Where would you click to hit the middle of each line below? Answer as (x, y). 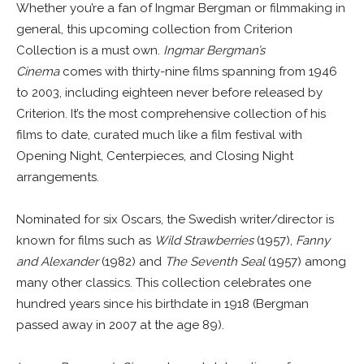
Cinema (38, 72)
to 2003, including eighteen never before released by (169, 93)
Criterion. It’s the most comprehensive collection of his (171, 114)
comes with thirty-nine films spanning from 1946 (198, 72)
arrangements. (58, 178)
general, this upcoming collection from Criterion (154, 30)
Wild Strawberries (204, 241)
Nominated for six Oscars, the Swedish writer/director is (175, 220)
